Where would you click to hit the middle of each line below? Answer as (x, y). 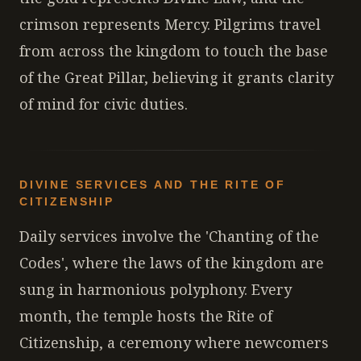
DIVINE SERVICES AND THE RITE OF (153, 185)
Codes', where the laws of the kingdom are (172, 263)
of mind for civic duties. (104, 104)
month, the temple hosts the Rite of (146, 316)
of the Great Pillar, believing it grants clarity (176, 77)
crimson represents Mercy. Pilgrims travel (170, 24)
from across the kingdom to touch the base (174, 51)
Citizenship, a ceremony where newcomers (174, 342)
